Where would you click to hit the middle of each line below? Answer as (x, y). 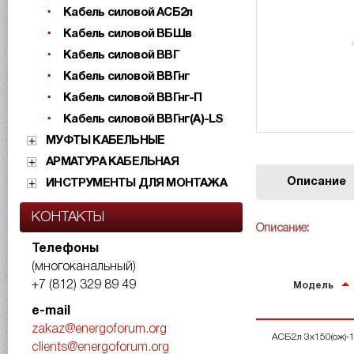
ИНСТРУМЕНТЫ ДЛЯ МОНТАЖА (136, 183)
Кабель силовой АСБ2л (128, 13)
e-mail (51, 311)
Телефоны (65, 249)
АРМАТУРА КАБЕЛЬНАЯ (112, 162)
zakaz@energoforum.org (99, 330)
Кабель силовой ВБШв (128, 34)
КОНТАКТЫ (68, 217)
